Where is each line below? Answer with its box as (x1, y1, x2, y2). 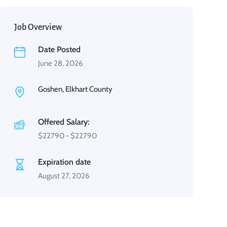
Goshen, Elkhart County (37, 85, 112, 94)
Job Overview (14, 23, 62, 32)
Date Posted (37, 45, 81, 54)
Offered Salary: (37, 117, 89, 127)
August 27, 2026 (37, 171, 90, 180)
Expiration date (37, 157, 91, 167)
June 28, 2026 (37, 59, 83, 68)
